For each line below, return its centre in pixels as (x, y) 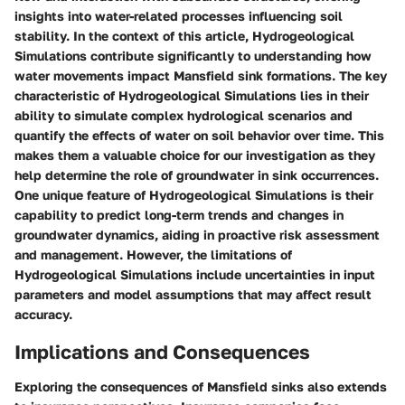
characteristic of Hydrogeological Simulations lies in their (192, 96)
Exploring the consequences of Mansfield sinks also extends (201, 386)
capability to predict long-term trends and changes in (179, 215)
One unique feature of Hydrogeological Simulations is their (194, 195)
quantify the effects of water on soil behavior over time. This (199, 136)
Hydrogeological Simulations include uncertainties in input (195, 275)
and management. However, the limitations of (153, 255)
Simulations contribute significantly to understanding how (193, 56)
